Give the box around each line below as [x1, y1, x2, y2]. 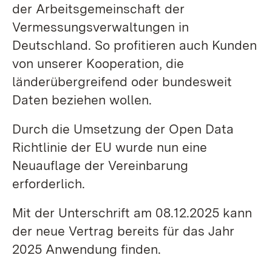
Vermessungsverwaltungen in [12, 19, 189, 35]
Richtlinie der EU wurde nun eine [12, 139, 207, 155]
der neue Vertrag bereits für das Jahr [12, 223, 234, 239]
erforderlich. [12, 175, 85, 192]
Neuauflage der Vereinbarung [12, 157, 188, 174]
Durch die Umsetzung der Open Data [12, 121, 234, 137]
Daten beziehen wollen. [12, 92, 155, 108]
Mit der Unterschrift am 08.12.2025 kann [12, 205, 252, 221]
